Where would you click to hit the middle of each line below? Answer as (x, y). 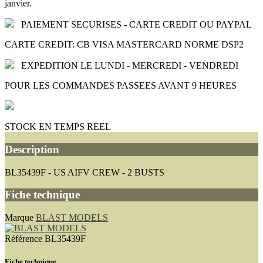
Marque (20, 218)
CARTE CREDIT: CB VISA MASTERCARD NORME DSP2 (124, 45)
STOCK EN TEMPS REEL (58, 127)
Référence (25, 239)
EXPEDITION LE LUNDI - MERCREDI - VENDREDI (130, 66)
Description (32, 149)
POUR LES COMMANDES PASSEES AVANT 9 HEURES (121, 86)
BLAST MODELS (72, 218)
